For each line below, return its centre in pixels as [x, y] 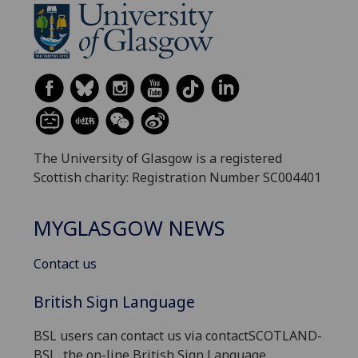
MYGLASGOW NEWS [129, 228]
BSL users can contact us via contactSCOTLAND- [178, 336]
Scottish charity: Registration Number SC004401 [177, 178]
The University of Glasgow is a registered [158, 159]
